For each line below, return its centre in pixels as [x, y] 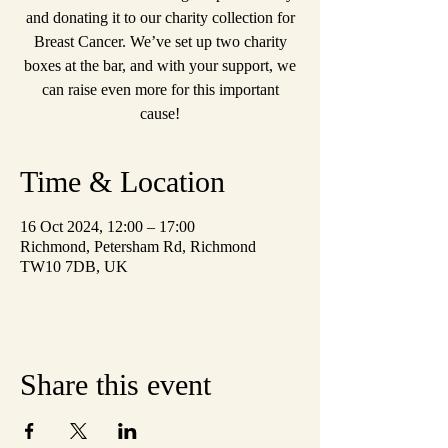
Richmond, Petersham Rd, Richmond [138, 246]
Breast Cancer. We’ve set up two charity [160, 41]
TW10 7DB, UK [74, 266]
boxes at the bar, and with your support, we [160, 65]
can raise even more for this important [160, 89]
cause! [160, 113]
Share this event [115, 384]
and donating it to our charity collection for [160, 17]
